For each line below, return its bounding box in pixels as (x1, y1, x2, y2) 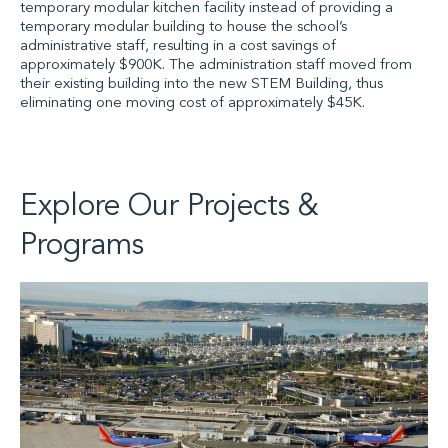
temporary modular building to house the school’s (20, 20, 347, 35)
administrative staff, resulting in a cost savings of (20, 39, 336, 54)
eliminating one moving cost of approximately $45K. (20, 96, 365, 111)
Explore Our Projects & (20, 192, 319, 222)
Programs (20, 231, 144, 261)
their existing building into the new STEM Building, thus (20, 77, 383, 92)
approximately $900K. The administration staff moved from (20, 58, 412, 73)
